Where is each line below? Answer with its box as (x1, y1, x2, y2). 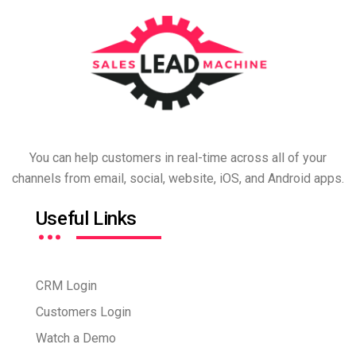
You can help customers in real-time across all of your (29, 150, 327, 166)
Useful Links (35, 207, 137, 230)
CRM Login (35, 278, 97, 294)
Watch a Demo (35, 331, 116, 346)
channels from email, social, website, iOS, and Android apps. (12, 171, 344, 187)
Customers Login (35, 304, 131, 320)
